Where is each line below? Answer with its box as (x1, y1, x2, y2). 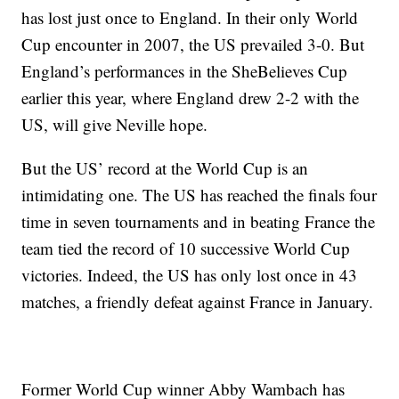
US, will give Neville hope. (21, 113, 208, 135)
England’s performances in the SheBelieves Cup (21, 60, 348, 82)
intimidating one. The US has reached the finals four (21, 183, 378, 206)
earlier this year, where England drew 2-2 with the (21, 86, 360, 109)
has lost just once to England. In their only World (21, 6, 359, 28)
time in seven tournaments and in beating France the (21, 210, 376, 232)
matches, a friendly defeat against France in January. (21, 290, 374, 313)
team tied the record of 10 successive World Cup (21, 237, 351, 259)
